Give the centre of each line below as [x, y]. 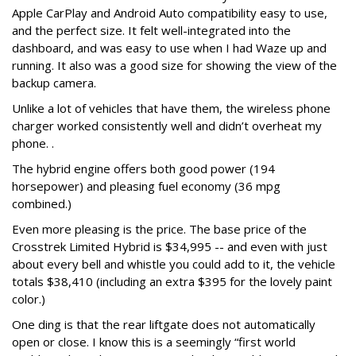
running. [33, 66]
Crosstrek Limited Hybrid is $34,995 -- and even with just [170, 247]
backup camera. [56, 83]
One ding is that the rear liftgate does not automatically [164, 325]
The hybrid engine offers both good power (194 [143, 169]
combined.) [42, 204]
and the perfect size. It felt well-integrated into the [151, 31]
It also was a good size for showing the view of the [195, 66]
